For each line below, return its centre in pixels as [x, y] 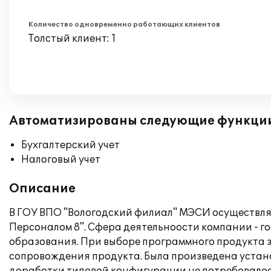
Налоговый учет [61, 160]
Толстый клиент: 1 [72, 39]
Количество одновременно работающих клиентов [124, 24]
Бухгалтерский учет [70, 145]
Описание [42, 189]
